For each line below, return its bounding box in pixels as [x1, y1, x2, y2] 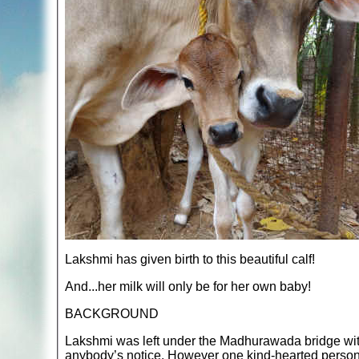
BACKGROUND [65, 306, 159, 321]
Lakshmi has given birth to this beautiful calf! [65, 252, 315, 266]
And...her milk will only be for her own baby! [65, 279, 311, 293]
